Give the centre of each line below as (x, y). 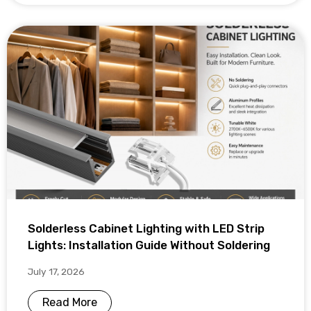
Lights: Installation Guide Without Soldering (149, 245)
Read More (70, 302)
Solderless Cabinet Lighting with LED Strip (146, 228)
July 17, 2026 (56, 271)
